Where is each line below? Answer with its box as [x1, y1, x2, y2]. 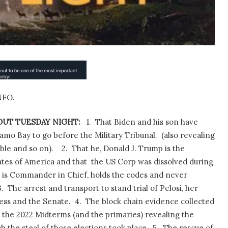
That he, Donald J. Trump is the [72, 144, 185, 154]
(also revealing [161, 130, 215, 140]
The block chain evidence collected [85, 196, 214, 207]
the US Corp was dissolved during [91, 157, 213, 167]
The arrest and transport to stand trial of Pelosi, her [8, 183, 198, 193]
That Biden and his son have [95, 117, 198, 127]
